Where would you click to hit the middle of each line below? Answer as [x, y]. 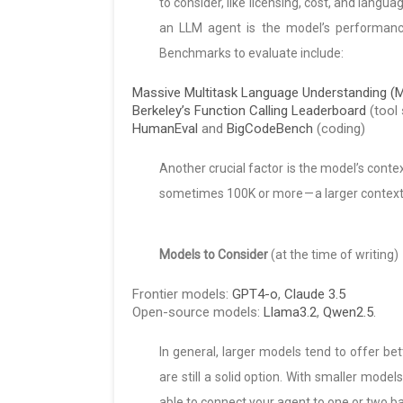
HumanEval [165, 128]
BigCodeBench [270, 128]
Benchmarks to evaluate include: [251, 53]
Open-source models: [198, 312]
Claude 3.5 [315, 294]
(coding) [339, 128]
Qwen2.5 [348, 312]
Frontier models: [182, 294]
